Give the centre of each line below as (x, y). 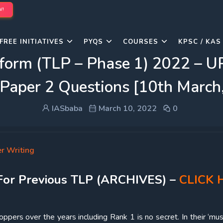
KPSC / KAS (200, 42)
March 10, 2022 (126, 109)
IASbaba (66, 109)
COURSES (141, 42)
